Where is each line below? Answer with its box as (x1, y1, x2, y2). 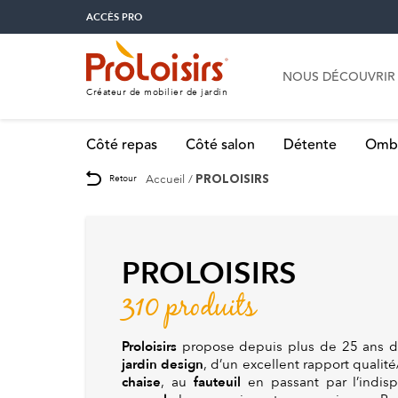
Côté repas (86, 134, 157, 156)
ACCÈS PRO (86, 11, 142, 24)
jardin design (122, 354, 204, 373)
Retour (109, 172, 137, 183)
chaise (122, 372, 161, 391)
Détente (283, 134, 337, 156)
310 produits (122, 285, 256, 330)
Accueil (146, 171, 185, 186)
